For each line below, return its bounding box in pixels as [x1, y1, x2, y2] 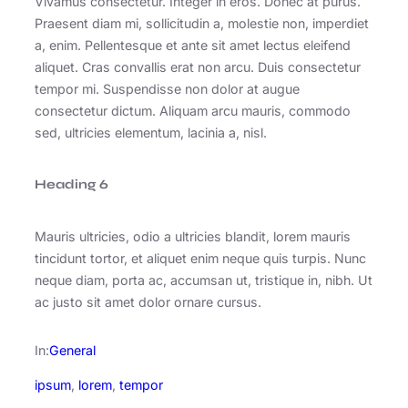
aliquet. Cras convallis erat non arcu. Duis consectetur [35, 58, 361, 75]
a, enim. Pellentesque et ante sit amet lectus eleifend [35, 36, 351, 53]
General [49, 342, 96, 358]
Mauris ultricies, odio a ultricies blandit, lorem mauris [35, 229, 351, 245]
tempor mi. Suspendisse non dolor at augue [35, 80, 300, 97]
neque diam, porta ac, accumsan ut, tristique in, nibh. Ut [35, 272, 372, 289]
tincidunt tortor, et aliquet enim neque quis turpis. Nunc [35, 250, 366, 267]
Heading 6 [35, 177, 108, 193]
